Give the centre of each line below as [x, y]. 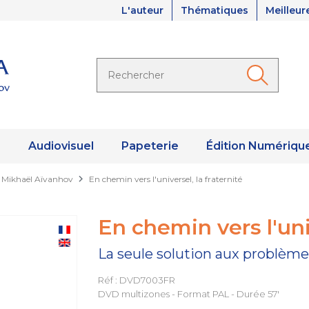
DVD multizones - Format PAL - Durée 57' [188, 294]
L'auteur [142, 10]
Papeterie [150, 146]
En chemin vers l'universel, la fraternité [166, 179]
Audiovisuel [61, 146]
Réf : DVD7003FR [136, 280]
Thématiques [215, 10]
